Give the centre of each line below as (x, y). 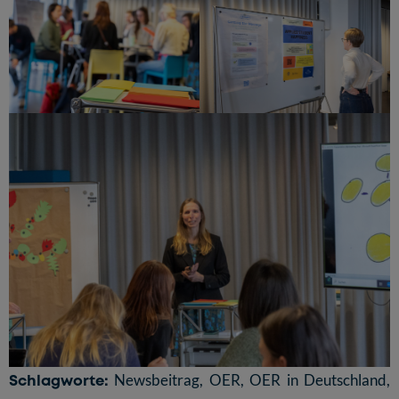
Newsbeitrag (157, 380)
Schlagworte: (59, 380)
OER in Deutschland (318, 380)
